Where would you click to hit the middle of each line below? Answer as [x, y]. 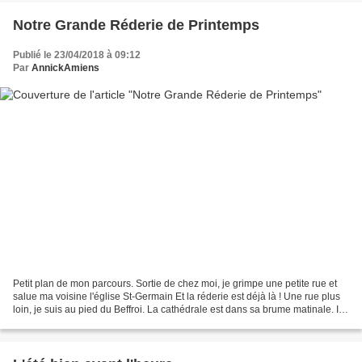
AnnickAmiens [65, 67]
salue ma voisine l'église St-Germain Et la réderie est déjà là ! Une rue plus [177, 297]
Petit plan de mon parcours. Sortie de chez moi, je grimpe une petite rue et [175, 284]
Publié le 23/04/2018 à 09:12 [77, 55]
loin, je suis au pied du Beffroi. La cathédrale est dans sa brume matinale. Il [177, 310]
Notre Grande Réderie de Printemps [136, 25]
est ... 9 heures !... [51, 323]
